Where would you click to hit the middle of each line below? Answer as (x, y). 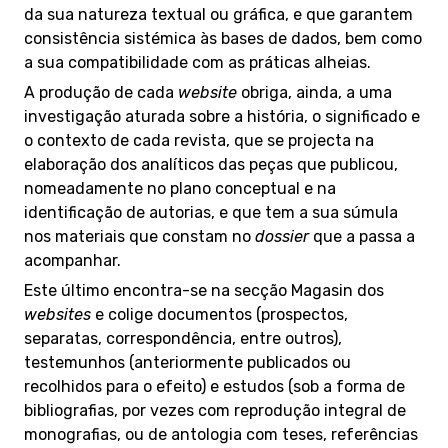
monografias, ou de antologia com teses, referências (221, 434)
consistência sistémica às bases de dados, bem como (223, 38)
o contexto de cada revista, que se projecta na (199, 140)
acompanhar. (72, 260)
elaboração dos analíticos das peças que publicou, (211, 164)
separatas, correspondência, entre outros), (183, 338)
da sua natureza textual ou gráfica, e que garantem (218, 14)
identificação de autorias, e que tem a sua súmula (211, 212)
